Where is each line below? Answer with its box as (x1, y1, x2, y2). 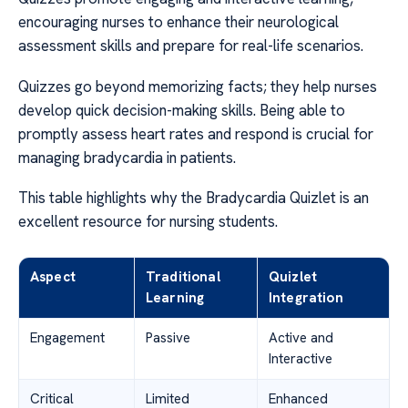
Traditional (146, 268, 220, 287)
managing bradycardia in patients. (18, 147, 236, 168)
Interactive (269, 350, 332, 369)
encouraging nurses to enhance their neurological (18, 12, 339, 33)
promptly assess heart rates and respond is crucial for (18, 123, 373, 144)
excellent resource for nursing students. (18, 211, 278, 232)
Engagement (30, 329, 105, 348)
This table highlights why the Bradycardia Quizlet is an (18, 188, 369, 209)
